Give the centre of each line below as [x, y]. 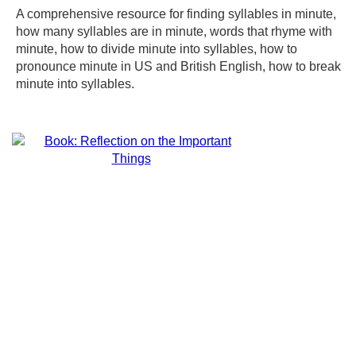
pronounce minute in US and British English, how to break [178, 66]
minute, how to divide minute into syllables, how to [157, 49]
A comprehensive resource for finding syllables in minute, [176, 14]
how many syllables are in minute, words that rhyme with [174, 31]
